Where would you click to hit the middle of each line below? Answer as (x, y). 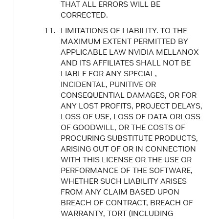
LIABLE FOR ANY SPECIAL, (109, 73)
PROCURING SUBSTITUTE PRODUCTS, (129, 138)
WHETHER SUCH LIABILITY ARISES (124, 181)
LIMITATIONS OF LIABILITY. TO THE (124, 30)
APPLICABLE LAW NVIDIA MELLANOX (130, 52)
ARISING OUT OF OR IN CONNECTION (128, 149)
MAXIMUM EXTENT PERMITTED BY (124, 41)
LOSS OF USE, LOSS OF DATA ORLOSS (131, 116)
